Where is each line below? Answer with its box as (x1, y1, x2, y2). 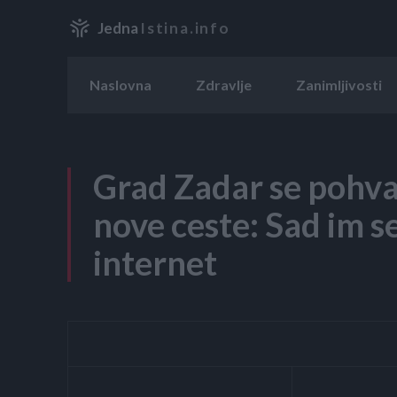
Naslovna (90, 75, 152, 93)
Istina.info (140, 19, 230, 38)
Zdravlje (196, 75, 252, 93)
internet (93, 241, 217, 283)
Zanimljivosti (296, 75, 382, 93)
